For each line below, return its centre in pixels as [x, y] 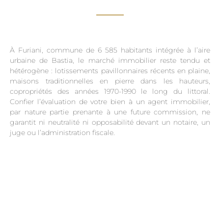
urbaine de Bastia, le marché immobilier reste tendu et [110, 61]
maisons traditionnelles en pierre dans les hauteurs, [110, 81]
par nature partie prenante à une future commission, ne [110, 112]
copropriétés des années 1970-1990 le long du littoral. [110, 92]
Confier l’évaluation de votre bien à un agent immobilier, [110, 102]
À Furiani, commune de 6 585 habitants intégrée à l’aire [110, 50]
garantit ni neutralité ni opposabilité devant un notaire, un [110, 123]
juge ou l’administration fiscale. [62, 133]
